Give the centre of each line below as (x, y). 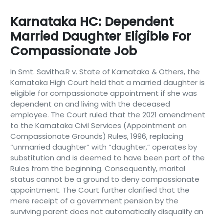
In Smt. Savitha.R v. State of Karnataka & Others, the (105, 72)
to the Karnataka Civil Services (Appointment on (98, 125)
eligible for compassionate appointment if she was (103, 93)
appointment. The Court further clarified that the (100, 190)
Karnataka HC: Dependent (92, 22)
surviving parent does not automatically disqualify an (107, 211)
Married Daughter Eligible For (100, 36)
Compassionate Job (73, 51)
